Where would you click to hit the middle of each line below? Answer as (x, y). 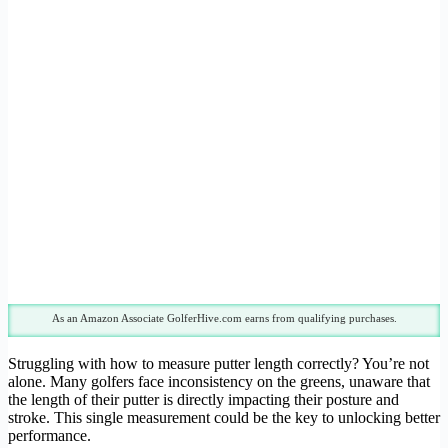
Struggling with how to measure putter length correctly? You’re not (218, 364)
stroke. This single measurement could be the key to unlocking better (224, 418)
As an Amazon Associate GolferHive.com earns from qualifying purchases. (224, 318)
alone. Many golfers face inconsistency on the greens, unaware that (219, 382)
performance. (49, 436)
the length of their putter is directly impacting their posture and (203, 400)
